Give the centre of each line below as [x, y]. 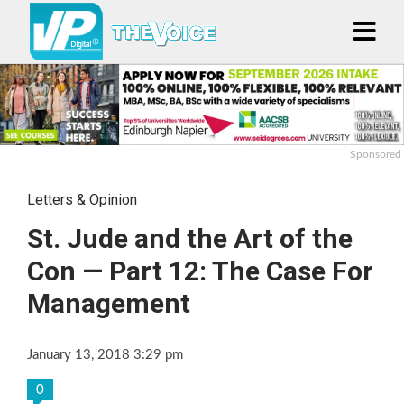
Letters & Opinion [82, 199]
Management [109, 303]
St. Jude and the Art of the [190, 238]
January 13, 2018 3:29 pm [105, 354]
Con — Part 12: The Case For [200, 271]
